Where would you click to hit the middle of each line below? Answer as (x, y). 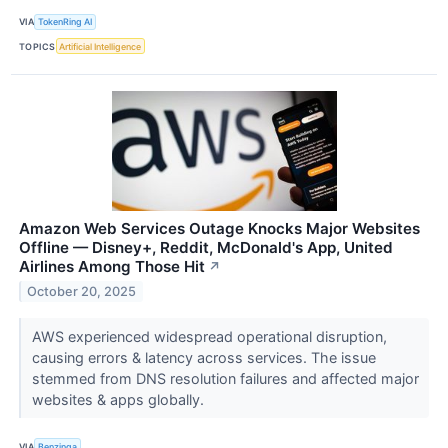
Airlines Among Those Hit (112, 267)
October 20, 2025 (82, 291)
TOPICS (37, 46)
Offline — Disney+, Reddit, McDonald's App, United (206, 248)
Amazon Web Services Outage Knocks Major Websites (219, 229)
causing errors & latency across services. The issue (203, 358)
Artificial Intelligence (100, 46)
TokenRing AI (65, 22)
